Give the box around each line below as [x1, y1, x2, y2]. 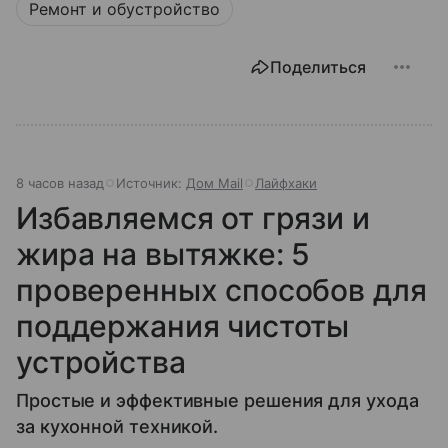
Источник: [116, 175, 186, 191]
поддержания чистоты [16, 308, 350, 344]
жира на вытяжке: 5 [16, 236, 311, 272]
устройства [16, 344, 186, 380]
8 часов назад [16, 175, 104, 191]
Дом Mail [186, 175, 243, 191]
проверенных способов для [16, 272, 427, 308]
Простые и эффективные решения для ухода [16, 390, 419, 411]
